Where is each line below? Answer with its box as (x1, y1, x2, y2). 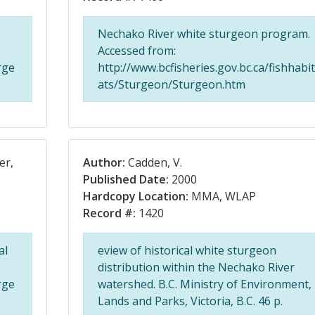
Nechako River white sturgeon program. (97, 26, 310, 41)
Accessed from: (97, 43, 176, 58)
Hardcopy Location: (82, 188, 188, 204)
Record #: (82, 205, 136, 221)
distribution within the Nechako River (97, 259, 295, 275)
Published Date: (82, 172, 169, 187)
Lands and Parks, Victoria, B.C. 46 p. (97, 293, 283, 309)
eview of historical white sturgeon (97, 243, 276, 258)
